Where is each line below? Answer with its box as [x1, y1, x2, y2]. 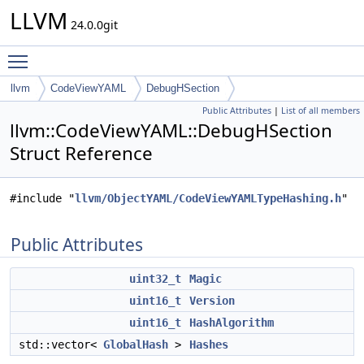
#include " [10, 192, 75, 205]
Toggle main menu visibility [36, 46, 186, 62]
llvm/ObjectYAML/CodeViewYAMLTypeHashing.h [75, 192, 341, 205]
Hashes [189, 338, 228, 351]
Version [189, 294, 235, 307]
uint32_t [129, 272, 181, 285]
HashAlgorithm [189, 316, 274, 329]
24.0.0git [67, 17, 118, 32]
